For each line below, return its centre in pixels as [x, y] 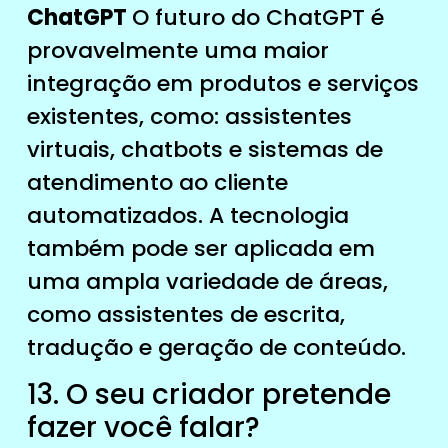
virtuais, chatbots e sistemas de [204, 149]
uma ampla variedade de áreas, [207, 281]
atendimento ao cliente [157, 182]
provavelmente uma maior [177, 50]
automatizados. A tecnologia [187, 215]
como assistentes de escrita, [185, 314]
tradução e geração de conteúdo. [216, 347]
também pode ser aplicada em [200, 248]
